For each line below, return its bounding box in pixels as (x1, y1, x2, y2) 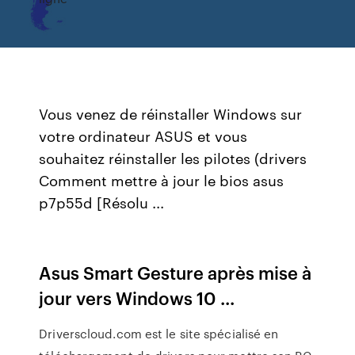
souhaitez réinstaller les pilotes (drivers (39, 147, 311, 168)
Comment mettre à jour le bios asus (39, 170, 284, 190)
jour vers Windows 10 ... (39, 285, 235, 310)
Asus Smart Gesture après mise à (39, 260, 312, 284)
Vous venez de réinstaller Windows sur (39, 103, 303, 124)
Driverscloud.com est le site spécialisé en (39, 325, 279, 342)
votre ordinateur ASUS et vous (39, 125, 248, 146)
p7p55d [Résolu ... (39, 192, 165, 212)
